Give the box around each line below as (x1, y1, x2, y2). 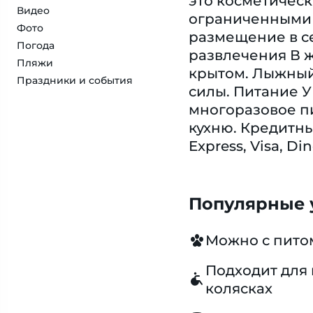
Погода (17, 39, 54, 52)
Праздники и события (17, 74, 133, 87)
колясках (205, 280, 272, 297)
